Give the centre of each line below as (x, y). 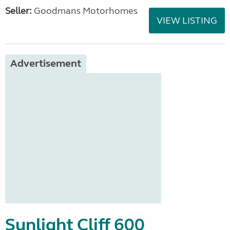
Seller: (18, 11)
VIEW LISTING (187, 21)
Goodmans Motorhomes (85, 11)
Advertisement (46, 63)
